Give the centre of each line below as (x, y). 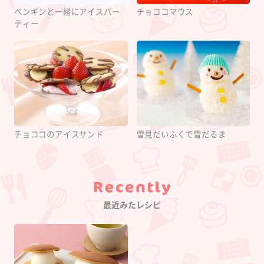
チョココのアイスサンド (59, 134)
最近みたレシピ (132, 205)
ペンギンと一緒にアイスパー (67, 12)
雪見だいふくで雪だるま (181, 134)
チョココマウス (165, 12)
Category (153, 200)
